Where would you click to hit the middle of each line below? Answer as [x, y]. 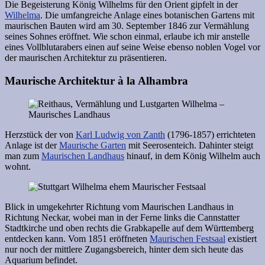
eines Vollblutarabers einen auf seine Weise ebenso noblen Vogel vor [132, 47]
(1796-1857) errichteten [210, 134]
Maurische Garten [93, 145]
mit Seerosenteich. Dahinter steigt [190, 145]
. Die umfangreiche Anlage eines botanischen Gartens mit [147, 15]
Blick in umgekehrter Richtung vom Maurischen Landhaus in [119, 206]
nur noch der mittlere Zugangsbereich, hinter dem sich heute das [124, 249]
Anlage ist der [32, 145]
